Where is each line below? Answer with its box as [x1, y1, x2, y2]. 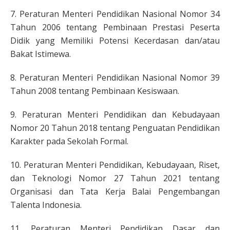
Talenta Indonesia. [10, 199, 82, 210]
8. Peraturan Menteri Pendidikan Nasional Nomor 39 [10, 71, 220, 83]
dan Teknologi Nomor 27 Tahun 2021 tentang [10, 172, 220, 184]
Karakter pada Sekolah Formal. [10, 135, 128, 147]
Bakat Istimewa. [10, 48, 71, 60]
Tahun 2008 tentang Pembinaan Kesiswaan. [10, 85, 179, 97]
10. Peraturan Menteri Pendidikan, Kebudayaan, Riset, [10, 159, 220, 170]
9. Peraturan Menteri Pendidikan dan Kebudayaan [10, 108, 220, 120]
